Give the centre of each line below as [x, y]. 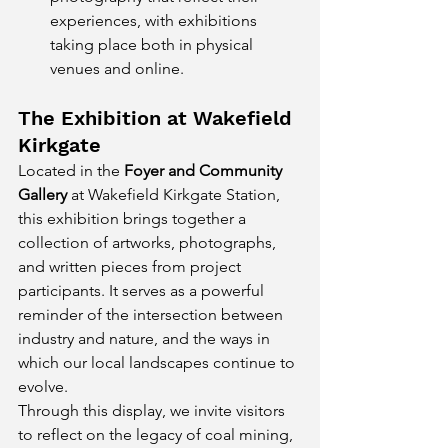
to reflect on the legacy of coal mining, [157, 434]
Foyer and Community [205, 170]
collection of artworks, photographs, [149, 242]
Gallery [42, 194]
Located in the [71, 170]
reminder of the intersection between [152, 314]
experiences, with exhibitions [155, 20]
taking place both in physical [153, 44]
